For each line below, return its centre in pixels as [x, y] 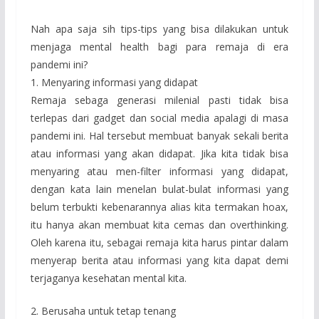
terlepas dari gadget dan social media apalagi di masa [159, 117]
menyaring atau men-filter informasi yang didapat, [159, 171]
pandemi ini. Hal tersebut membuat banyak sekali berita [159, 135]
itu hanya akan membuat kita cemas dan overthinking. [159, 224]
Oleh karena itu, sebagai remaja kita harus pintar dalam [159, 242]
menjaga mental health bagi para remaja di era [159, 46]
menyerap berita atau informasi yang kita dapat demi [159, 260]
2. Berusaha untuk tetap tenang [103, 310]
